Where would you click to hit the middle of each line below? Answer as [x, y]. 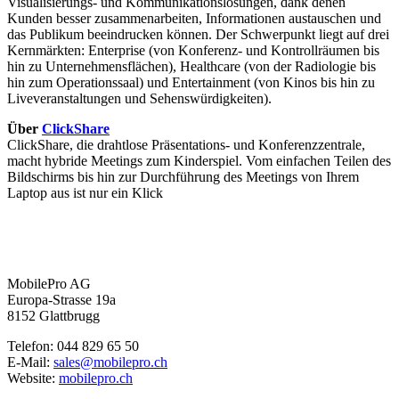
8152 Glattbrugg [53, 315]
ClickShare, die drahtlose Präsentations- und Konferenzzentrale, [186, 144]
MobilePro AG [49, 283]
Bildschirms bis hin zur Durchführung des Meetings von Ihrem [183, 176]
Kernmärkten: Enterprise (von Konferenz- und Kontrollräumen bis [193, 50]
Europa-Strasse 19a [61, 299]
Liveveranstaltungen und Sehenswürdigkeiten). [139, 98]
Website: [33, 378]
